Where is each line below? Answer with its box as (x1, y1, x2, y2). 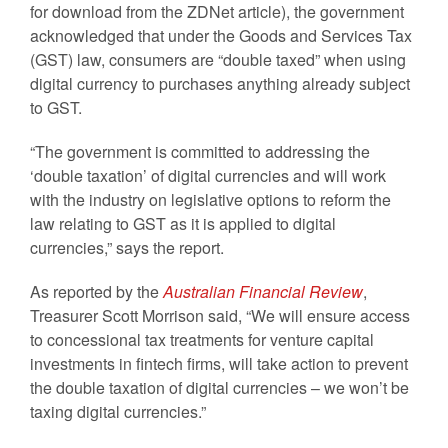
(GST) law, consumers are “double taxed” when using (30, 47, 406, 71)
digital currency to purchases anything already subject (30, 71, 410, 95)
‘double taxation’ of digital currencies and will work (30, 163, 386, 187)
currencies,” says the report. (30, 235, 224, 259)
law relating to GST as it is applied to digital (30, 211, 336, 235)
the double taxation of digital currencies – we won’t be (30, 375, 409, 399)
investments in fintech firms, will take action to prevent (30, 351, 408, 375)
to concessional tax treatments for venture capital (30, 327, 374, 351)
